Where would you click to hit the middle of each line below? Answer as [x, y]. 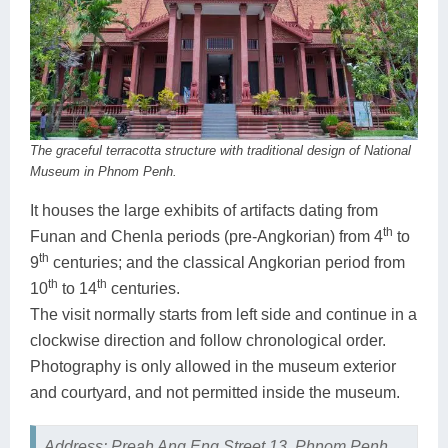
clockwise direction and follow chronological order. [208, 340]
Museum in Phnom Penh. [103, 171]
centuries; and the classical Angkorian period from [227, 262]
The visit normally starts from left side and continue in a [223, 314]
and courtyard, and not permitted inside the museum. [215, 392]
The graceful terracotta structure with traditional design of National [220, 150]
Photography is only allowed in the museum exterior [213, 366]
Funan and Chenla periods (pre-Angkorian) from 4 [206, 236]
